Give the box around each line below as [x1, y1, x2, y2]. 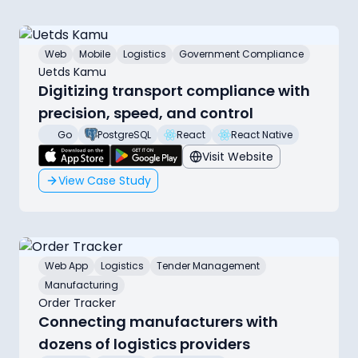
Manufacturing [45, 277, 118, 292]
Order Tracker [38, 294, 116, 311]
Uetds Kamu [38, 64, 106, 81]
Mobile [79, 47, 110, 62]
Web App [45, 258, 88, 272]
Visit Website [202, 148, 273, 165]
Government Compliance [179, 47, 304, 62]
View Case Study [58, 172, 151, 189]
